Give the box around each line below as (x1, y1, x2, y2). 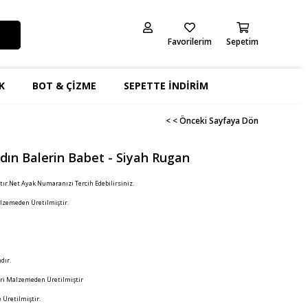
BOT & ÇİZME (32, 79, 97, 92)
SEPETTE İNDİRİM (124, 79, 209, 92)
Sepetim (226, 36, 258, 47)
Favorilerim (167, 36, 212, 47)
